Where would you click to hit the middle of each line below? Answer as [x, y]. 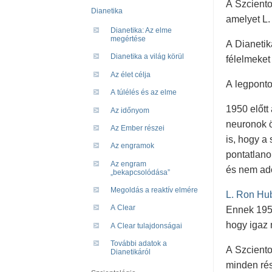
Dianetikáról [131, 252]
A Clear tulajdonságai [146, 226]
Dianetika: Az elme [141, 31]
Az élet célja [131, 74]
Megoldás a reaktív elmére [154, 190]
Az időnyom [130, 110]
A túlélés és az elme [144, 93]
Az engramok [132, 146]
